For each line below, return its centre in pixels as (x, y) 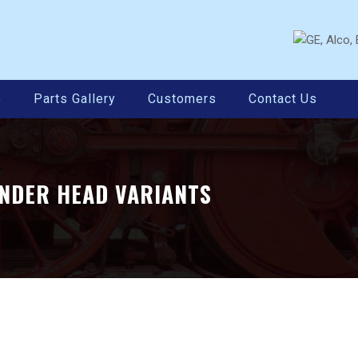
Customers (182, 99)
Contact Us (283, 99)
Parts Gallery (75, 99)
